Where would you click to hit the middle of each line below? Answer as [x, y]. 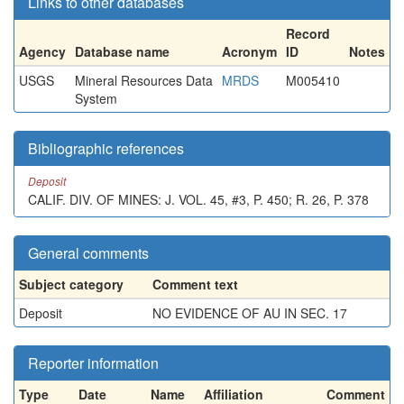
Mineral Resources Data [144, 80]
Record [308, 33]
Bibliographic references [106, 148]
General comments [88, 253]
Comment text [195, 284]
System [96, 98]
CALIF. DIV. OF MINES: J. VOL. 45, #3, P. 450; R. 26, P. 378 [198, 199]
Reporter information [93, 363]
